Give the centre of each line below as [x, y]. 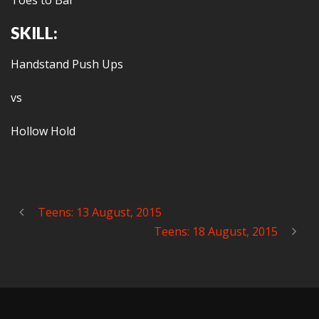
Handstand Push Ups [67, 64]
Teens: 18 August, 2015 [216, 231]
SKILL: [34, 33]
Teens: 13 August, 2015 [100, 212]
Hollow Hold [43, 131]
